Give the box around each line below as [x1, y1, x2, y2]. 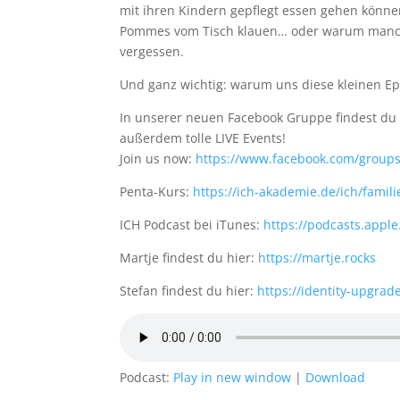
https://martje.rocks [258, 249, 377, 266]
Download [305, 369, 366, 386]
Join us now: [120, 150, 196, 167]
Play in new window [173, 369, 292, 386]
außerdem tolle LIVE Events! [120, 129, 287, 146]
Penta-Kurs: [120, 183, 194, 200]
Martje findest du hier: [120, 249, 259, 266]
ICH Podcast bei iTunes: [120, 216, 264, 233]
